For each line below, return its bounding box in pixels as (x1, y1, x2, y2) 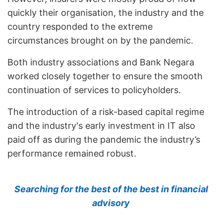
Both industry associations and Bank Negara (7, 56, 194, 67)
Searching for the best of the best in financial (14, 183, 208, 194)
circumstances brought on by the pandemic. (7, 35, 193, 46)
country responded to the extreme (7, 21, 153, 32)
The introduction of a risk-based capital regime (7, 106, 204, 117)
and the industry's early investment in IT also (7, 120, 195, 131)
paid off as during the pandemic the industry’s (7, 134, 200, 145)
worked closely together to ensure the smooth (7, 70, 203, 81)
